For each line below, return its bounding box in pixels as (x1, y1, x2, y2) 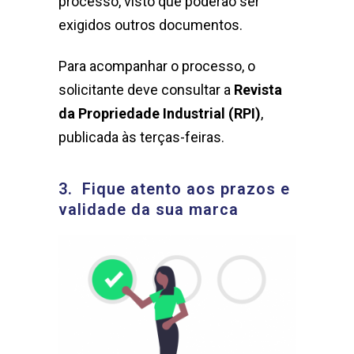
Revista (231, 81, 282, 99)
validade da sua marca (58, 200, 239, 220)
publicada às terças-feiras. (58, 129, 224, 146)
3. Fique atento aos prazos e (58, 179, 290, 199)
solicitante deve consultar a (58, 81, 231, 99)
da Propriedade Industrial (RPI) (58, 105, 261, 122)
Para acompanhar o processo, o (58, 58, 255, 75)
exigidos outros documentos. (58, 17, 243, 34)
